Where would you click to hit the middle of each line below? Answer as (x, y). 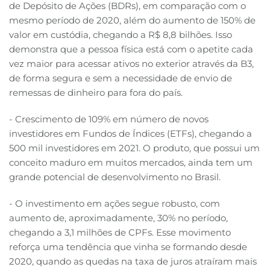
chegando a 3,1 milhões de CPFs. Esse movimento (120, 233)
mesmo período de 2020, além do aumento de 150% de (132, 20)
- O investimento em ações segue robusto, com (115, 204)
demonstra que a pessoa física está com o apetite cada (131, 49)
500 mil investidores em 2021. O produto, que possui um (134, 148)
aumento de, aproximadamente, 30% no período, (118, 218)
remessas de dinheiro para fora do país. (96, 93)
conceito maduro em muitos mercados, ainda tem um (131, 163)
